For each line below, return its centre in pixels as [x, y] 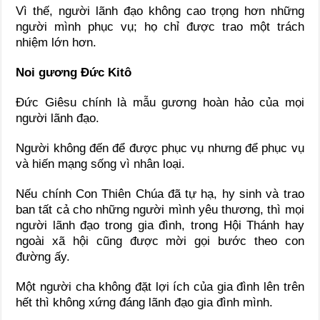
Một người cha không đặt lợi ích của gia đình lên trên [160, 287]
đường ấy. [43, 257]
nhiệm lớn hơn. [56, 43]
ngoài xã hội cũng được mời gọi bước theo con [160, 241]
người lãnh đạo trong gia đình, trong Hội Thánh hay [160, 226]
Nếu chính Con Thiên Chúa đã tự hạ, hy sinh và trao [160, 194]
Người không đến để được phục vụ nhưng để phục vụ [160, 149]
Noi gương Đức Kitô [74, 73]
